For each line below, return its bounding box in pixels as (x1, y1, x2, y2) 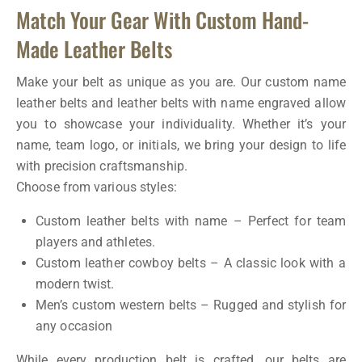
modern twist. (36, 276, 115, 293)
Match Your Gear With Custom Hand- (16, 4, 309, 36)
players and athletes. (36, 234, 156, 250)
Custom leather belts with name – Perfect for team (36, 213, 346, 229)
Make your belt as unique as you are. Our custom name (16, 74, 346, 90)
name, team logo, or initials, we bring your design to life (16, 137, 346, 154)
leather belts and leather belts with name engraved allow (16, 95, 346, 112)
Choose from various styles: (16, 179, 177, 196)
